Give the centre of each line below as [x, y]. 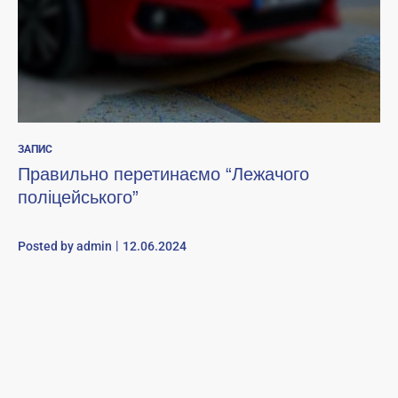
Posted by [47, 246]
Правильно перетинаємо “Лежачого [163, 174]
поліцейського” [78, 197]
